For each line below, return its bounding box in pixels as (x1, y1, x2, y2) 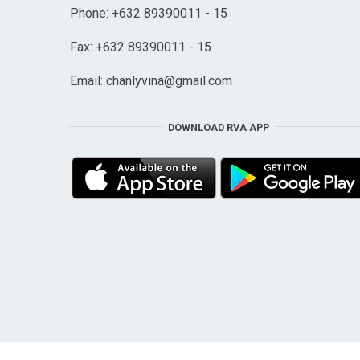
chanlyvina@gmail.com (106, 73, 232, 89)
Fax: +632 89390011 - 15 (70, 39, 211, 55)
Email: (70, 73, 106, 89)
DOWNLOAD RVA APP (168, 121, 269, 134)
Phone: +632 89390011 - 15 (70, 6, 227, 22)
